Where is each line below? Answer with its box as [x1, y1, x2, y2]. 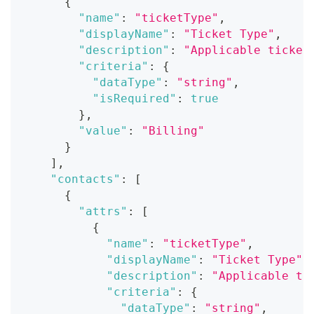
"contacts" [50, 172, 121, 186]
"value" [78, 123, 128, 137]
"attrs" [78, 204, 128, 218]
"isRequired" [93, 91, 177, 105]
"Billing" [142, 123, 205, 137]
